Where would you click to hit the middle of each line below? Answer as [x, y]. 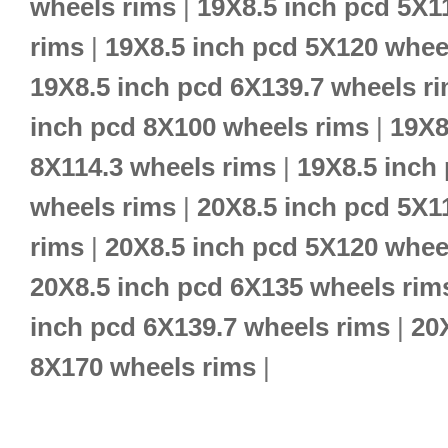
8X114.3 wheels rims [153, 167]
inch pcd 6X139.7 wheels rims [210, 327]
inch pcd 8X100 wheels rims [199, 127]
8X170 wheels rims [143, 367]
